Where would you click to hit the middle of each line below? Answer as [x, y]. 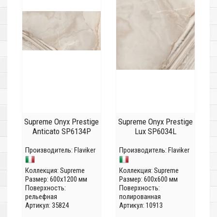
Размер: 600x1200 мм [56, 179]
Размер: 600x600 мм [148, 179]
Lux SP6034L [155, 132]
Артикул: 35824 [47, 206]
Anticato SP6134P [62, 132]
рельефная [41, 197]
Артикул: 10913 [141, 206]
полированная [140, 197]
